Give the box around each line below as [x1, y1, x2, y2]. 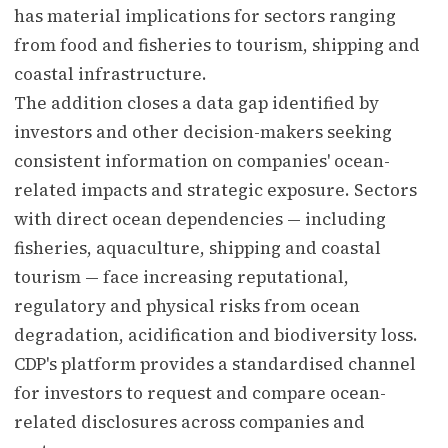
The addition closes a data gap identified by [14, 90, 379, 115]
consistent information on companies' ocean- [14, 148, 390, 173]
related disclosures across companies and [14, 409, 365, 434]
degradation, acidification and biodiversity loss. [14, 322, 418, 347]
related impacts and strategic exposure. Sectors [14, 177, 417, 202]
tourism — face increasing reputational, [14, 264, 349, 289]
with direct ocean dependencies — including [14, 206, 386, 231]
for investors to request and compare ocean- [14, 380, 386, 405]
